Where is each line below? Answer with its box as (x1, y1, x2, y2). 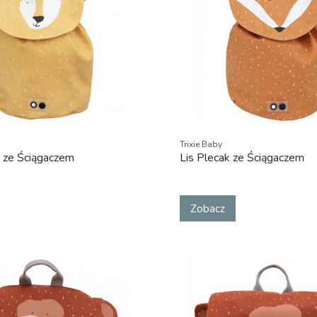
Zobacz (190, 201, 225, 216)
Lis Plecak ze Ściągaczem (179, 150, 304, 166)
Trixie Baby (179, 139, 222, 151)
